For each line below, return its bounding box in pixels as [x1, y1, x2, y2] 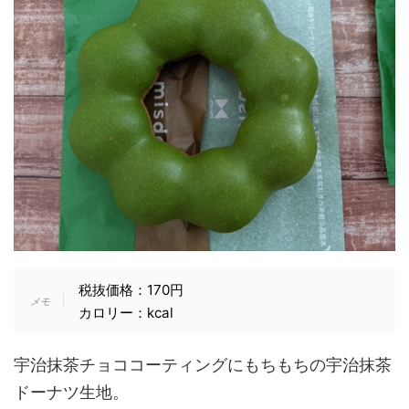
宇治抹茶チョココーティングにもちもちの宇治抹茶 [14, 354, 392, 374]
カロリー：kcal [78, 303, 173, 321]
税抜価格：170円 [78, 280, 184, 299]
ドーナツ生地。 [14, 382, 129, 402]
